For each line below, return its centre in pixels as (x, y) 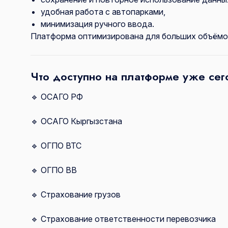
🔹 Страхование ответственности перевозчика (123, 219)
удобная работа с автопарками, (103, 12)
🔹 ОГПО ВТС (56, 146)
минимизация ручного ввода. (97, 24)
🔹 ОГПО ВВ (54, 170)
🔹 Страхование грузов (76, 195)
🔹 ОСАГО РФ (57, 97)
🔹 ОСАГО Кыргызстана (76, 121)
